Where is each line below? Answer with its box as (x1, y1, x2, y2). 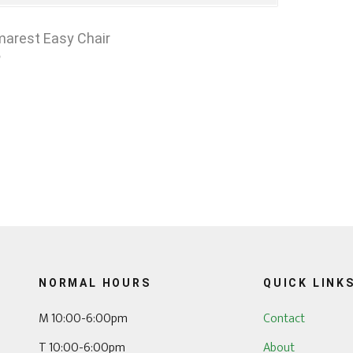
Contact (263, 308, 305, 329)
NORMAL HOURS (38, 277, 151, 289)
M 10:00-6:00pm (38, 308, 128, 329)
